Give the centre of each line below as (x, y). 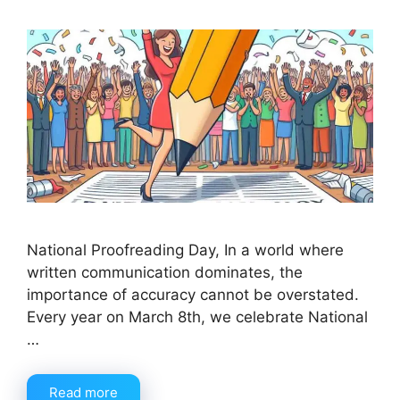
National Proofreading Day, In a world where (185, 250)
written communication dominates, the (165, 273)
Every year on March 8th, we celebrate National (197, 317)
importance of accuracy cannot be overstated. (193, 295)
